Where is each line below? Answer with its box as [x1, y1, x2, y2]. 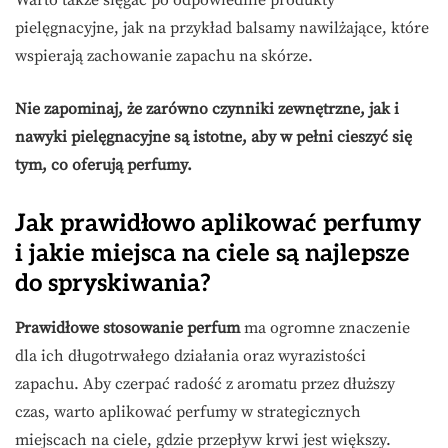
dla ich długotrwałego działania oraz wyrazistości [15, 346, 366, 367]
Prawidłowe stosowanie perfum [15, 318, 240, 339]
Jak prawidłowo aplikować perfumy [15, 209, 421, 239]
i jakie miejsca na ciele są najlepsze [15, 239, 410, 269]
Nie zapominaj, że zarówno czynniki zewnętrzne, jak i [15, 99, 399, 120]
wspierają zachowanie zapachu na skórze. [15, 46, 313, 67]
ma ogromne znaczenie [240, 318, 410, 339]
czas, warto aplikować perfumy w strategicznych [15, 402, 361, 423]
